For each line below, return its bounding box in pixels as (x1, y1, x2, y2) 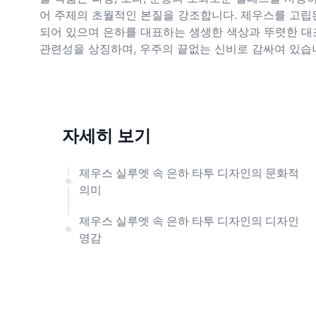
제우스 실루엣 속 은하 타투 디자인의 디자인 (79, 214, 299, 228)
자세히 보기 (62, 126, 151, 146)
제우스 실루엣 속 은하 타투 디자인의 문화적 (79, 166, 299, 180)
